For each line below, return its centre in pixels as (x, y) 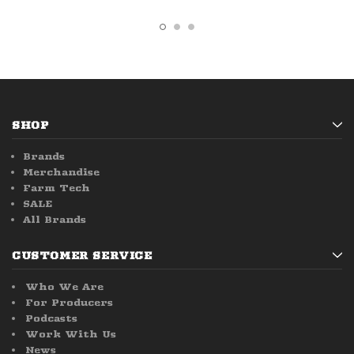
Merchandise (61, 172)
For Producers (69, 303)
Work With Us (71, 334)
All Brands (54, 220)
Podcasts (51, 318)
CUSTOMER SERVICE (82, 256)
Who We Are (64, 287)
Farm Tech (56, 188)
